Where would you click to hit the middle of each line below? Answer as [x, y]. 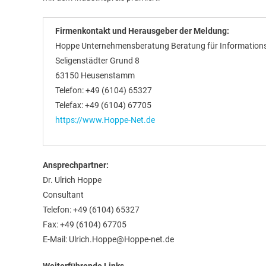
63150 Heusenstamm [95, 75]
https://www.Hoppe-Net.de [105, 120]
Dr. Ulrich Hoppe [72, 180]
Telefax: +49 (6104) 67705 [103, 105]
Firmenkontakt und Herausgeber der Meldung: [142, 31]
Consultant [63, 195]
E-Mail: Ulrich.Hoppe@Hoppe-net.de [108, 239]
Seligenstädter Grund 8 [97, 61]
